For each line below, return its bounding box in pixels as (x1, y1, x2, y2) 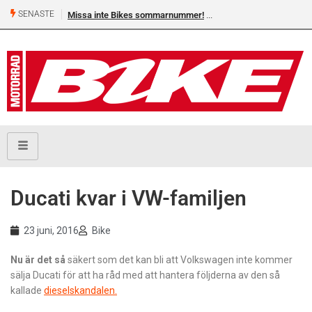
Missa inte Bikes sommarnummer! (68, 10, 204, 20)
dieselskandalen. (44, 285, 117, 297)
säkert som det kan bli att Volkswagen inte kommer (68, 254, 292, 266)
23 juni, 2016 (24, 225, 79, 237)
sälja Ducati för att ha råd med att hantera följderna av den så (10, 270, 280, 281)
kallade (10, 285, 44, 297)
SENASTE (16, 9, 54, 19)
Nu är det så (10, 254, 68, 266)
